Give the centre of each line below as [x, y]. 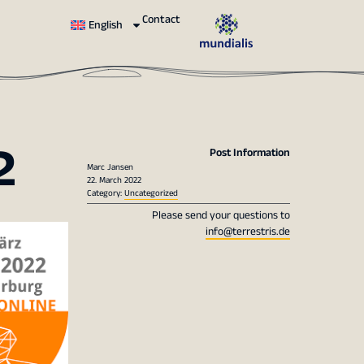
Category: [105, 193]
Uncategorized [151, 193]
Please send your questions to [221, 215]
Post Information [249, 153]
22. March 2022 [114, 180]
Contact [162, 20]
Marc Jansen [110, 167]
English [106, 26]
